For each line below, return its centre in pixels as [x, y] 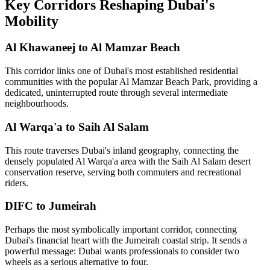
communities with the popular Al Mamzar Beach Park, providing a [131, 82]
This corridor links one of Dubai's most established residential [121, 71]
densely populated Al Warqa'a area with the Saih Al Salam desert [128, 161]
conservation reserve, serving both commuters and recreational [123, 172]
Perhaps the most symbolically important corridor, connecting [121, 230]
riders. [17, 183]
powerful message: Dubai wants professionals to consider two [122, 251]
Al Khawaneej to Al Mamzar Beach [93, 48]
